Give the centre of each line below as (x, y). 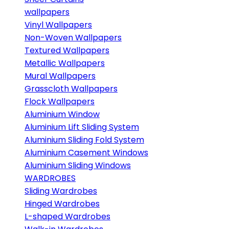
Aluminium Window (62, 114)
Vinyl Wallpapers (58, 25)
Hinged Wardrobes (62, 204)
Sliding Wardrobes (61, 191)
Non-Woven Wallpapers (73, 38)
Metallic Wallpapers (65, 63)
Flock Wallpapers (60, 101)
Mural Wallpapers (60, 76)
